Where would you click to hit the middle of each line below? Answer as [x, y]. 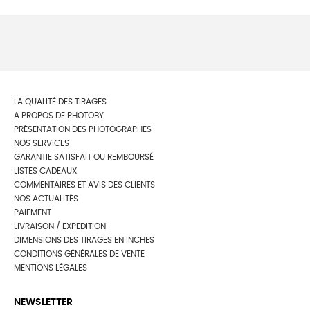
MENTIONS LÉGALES [51, 267]
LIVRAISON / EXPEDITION [60, 226]
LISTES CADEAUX [45, 171]
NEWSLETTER [43, 302]
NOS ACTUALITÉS [46, 198]
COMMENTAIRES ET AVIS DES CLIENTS [84, 184]
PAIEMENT [33, 212]
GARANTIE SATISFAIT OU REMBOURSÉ [84, 157]
